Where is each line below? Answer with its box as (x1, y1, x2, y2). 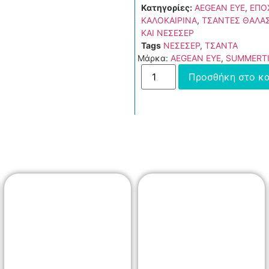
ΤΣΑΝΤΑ (205, 40, 238, 51)
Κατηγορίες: (141, 2, 192, 13)
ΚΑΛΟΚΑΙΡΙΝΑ (141, 15, 197, 26)
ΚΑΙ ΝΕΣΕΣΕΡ (141, 28, 194, 38)
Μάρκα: (138, 53, 171, 64)
